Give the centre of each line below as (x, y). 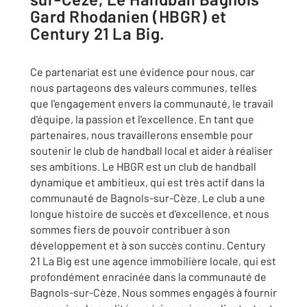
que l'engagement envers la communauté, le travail (152, 103)
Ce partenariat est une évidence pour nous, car (143, 72)
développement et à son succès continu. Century (148, 245)
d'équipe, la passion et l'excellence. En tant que (142, 119)
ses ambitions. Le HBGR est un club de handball (143, 166)
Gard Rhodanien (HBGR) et (128, 16)
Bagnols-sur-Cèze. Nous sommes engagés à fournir (153, 292)
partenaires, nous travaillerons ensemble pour (142, 135)
